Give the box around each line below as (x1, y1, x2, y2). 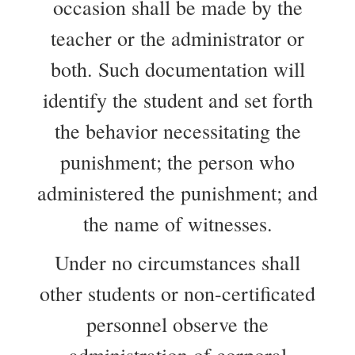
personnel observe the (86, 311, 269, 338)
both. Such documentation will (50, 55, 305, 82)
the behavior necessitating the (54, 117, 301, 144)
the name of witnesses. (82, 210, 273, 237)
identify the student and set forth (42, 86, 313, 113)
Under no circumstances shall (55, 249, 300, 276)
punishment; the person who (60, 148, 295, 175)
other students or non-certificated (40, 280, 315, 307)
